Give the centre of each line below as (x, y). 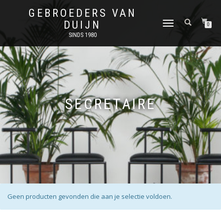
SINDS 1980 (82, 35)
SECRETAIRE (110, 104)
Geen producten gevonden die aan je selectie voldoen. (90, 196)
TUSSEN (171, 33)
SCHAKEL (173, 24)
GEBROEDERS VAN (82, 13)
